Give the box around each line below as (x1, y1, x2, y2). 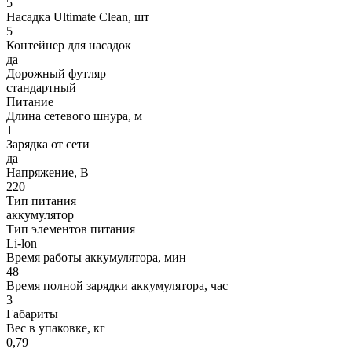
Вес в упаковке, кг (6, 321, 105, 335)
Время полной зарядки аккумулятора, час (6, 279, 228, 293)
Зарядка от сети (6, 137, 90, 152)
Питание (6, 95, 53, 109)
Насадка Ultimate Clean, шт (6, 10, 149, 24)
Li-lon (6, 236, 37, 251)
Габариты (6, 307, 58, 321)
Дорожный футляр (6, 67, 106, 81)
